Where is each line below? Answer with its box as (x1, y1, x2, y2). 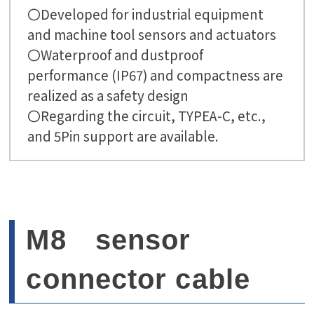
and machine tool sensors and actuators (27, 25, 277, 44)
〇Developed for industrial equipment (27, 4, 264, 24)
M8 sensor (26, 224, 191, 256)
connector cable (26, 264, 250, 295)
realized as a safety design (27, 86, 189, 105)
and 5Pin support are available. (27, 126, 219, 146)
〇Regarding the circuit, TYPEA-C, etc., (27, 106, 266, 125)
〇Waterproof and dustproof (27, 45, 204, 64)
